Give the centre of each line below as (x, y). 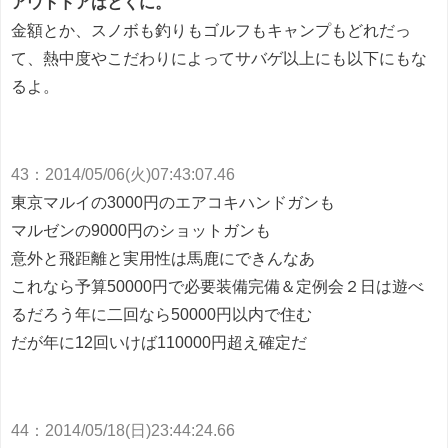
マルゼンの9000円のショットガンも (141, 230)
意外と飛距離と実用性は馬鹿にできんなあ (163, 258)
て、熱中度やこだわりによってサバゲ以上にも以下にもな (219, 58)
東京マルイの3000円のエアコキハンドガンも (173, 202)
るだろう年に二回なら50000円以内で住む (161, 314)
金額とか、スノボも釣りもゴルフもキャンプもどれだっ (211, 30)
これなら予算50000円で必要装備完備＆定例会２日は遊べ (217, 286)
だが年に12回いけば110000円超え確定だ (159, 342)
